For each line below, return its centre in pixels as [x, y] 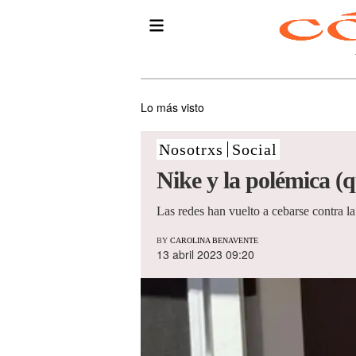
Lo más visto [172, 107]
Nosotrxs [191, 149]
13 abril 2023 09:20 [205, 255]
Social [255, 149]
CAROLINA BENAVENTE [214, 241]
